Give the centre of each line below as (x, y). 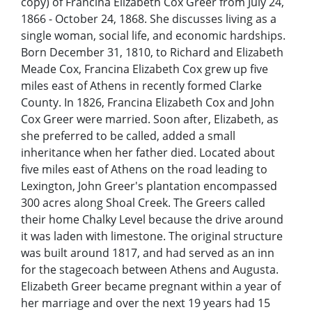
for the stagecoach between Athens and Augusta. (150, 269)
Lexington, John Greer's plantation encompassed (149, 186)
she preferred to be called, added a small (128, 135)
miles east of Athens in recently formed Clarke (141, 85)
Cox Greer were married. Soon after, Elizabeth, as (150, 119)
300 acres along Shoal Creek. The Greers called (143, 202)
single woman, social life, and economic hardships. (153, 35)
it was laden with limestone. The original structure (152, 236)
